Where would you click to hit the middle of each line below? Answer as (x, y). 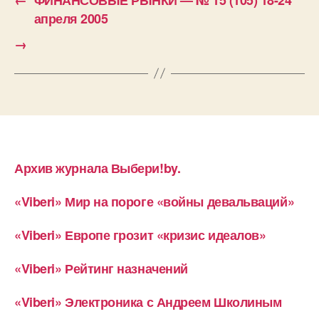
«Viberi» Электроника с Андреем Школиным (148, 302)
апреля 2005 (71, 18)
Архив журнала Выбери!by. (98, 168)
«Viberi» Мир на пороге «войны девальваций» (155, 201)
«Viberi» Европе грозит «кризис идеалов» (140, 235)
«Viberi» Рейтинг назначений (101, 268)
